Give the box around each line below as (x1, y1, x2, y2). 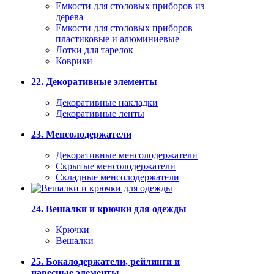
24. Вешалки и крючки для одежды (31, 204, 187, 214)
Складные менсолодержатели (56, 172, 179, 182)
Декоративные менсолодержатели (56, 150, 198, 160)
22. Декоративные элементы (31, 76, 157, 87)
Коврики (56, 56, 92, 66)
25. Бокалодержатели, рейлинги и (31, 256, 180, 267)
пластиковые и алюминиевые (56, 34, 179, 44)
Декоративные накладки (56, 97, 158, 108)
